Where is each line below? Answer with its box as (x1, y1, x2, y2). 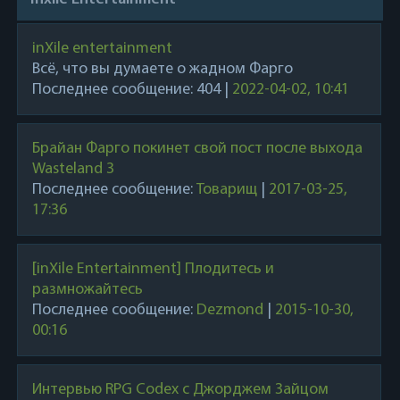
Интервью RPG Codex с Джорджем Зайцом (31, 381, 329, 398)
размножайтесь (31, 281, 143, 298)
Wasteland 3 (31, 161, 114, 178)
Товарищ (196, 181, 257, 198)
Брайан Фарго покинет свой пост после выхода (31, 140, 362, 157)
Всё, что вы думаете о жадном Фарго (31, 61, 293, 78)
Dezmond (196, 302, 263, 319)
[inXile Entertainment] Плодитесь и (31, 261, 274, 278)
